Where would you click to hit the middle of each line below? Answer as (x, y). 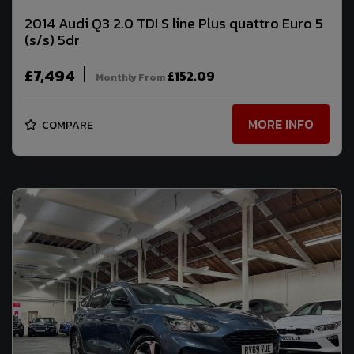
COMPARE (66, 125)
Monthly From (130, 77)
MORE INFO (281, 124)
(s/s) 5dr (52, 40)
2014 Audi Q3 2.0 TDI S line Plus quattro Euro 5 (174, 23)
